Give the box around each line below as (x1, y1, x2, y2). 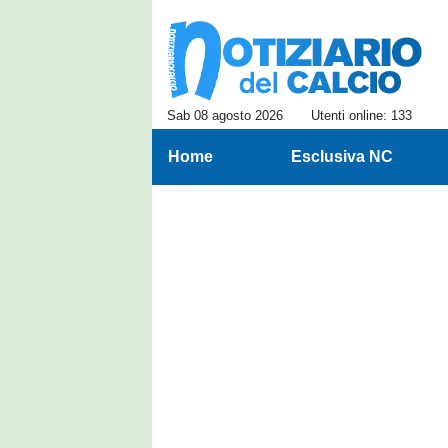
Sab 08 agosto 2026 (167, 108, 283, 123)
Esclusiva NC (290, 148, 393, 165)
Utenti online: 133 (311, 108, 412, 123)
